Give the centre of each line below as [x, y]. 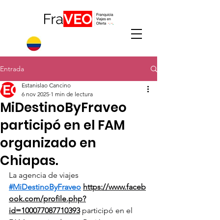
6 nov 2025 [35, 94]
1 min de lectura [72, 94]
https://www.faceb [114, 187]
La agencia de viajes [45, 175]
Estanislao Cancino [46, 85]
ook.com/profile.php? [47, 199]
